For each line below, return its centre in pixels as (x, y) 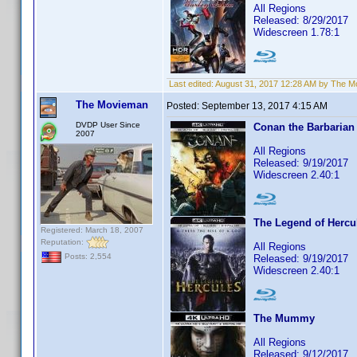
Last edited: (191, 84)
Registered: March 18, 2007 (92, 230)
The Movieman (112, 105)
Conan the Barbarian (304, 127)
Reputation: (63, 241)
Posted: (184, 106)
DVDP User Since (108, 125)
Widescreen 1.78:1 (296, 32)
